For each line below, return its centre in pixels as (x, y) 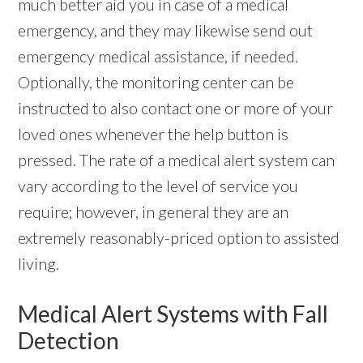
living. (39, 263)
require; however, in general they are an (154, 211)
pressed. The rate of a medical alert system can (177, 159)
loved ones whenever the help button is (154, 133)
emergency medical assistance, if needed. (158, 56)
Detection (69, 340)
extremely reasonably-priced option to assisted (179, 237)
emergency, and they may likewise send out (166, 30)
